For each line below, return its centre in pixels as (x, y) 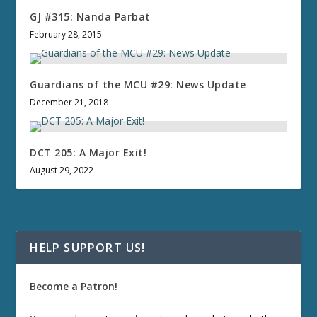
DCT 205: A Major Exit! (88, 153)
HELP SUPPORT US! (88, 248)
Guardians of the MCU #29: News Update (138, 85)
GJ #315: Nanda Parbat (90, 17)
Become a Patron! (74, 287)
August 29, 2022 (62, 171)
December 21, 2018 (69, 103)
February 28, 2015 (66, 35)
